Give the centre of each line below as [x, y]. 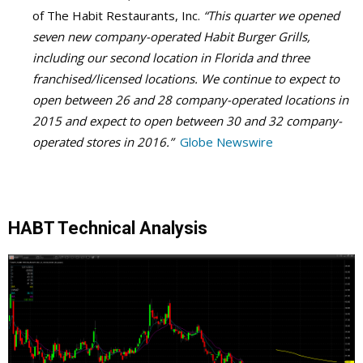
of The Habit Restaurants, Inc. [118, 15]
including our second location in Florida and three [171, 58]
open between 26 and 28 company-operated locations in [190, 100]
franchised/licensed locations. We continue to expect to [186, 79]
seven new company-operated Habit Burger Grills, [171, 36]
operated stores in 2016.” [103, 142]
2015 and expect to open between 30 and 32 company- [187, 121]
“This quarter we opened [271, 15]
